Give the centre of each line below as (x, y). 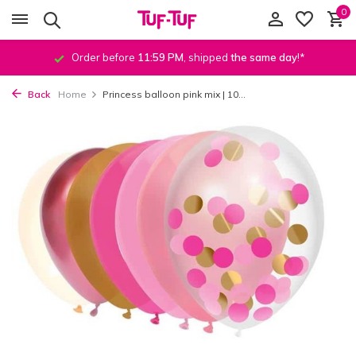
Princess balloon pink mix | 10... (174, 94)
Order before (103, 57)
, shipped (207, 57)
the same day (264, 57)
